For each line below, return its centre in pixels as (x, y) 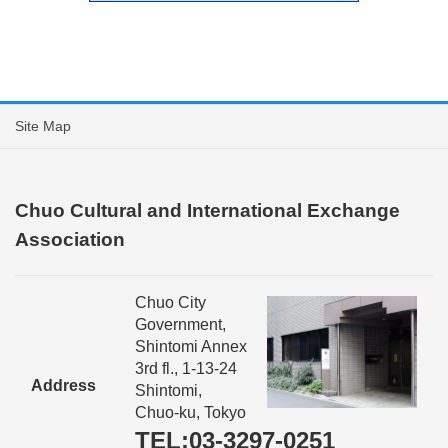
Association (70, 240)
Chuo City (170, 302)
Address (63, 385)
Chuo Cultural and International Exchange (207, 211)
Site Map (43, 126)
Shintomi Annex (191, 346)
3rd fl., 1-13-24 (186, 368)
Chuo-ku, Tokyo (190, 412)
